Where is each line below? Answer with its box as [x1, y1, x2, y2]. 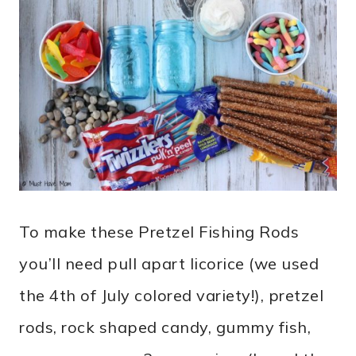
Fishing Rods [199, 222, 299, 242]
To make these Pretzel [19, 222, 195, 242]
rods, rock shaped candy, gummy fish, [19, 317, 311, 338]
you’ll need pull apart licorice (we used [19, 253, 319, 274]
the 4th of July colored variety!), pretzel [19, 285, 323, 306]
